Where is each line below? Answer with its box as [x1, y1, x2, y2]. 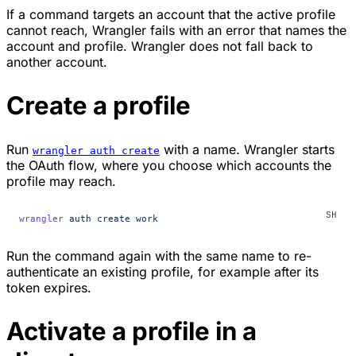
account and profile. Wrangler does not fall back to [6, 38, 313, 55]
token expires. [6, 280, 91, 296]
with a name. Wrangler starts [160, 141, 335, 158]
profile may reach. [6, 173, 116, 190]
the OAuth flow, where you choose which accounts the [6, 157, 331, 174]
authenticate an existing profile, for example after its [6, 264, 319, 281]
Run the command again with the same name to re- [6, 248, 311, 265]
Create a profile [6, 91, 191, 122]
